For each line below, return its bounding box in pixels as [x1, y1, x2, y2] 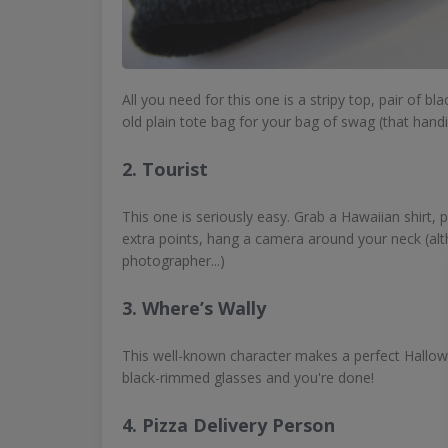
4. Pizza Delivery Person [122, 412, 335, 437]
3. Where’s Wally [122, 296, 266, 321]
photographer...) [122, 251, 225, 271]
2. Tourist [122, 157, 208, 182]
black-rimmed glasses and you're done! [122, 367, 374, 387]
